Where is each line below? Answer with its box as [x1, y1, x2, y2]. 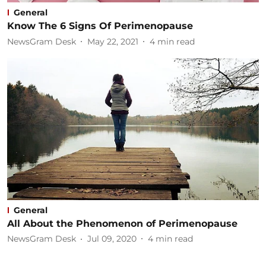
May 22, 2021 [87, 36, 138, 47]
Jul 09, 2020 [87, 233, 137, 244]
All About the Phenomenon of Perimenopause [7, 217, 237, 229]
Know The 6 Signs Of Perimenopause [7, 20, 193, 31]
